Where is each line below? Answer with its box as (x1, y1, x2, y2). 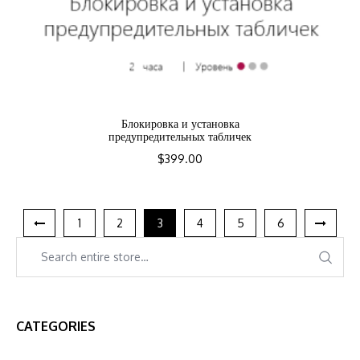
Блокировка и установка (121, 116, 239, 130)
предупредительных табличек (108, 129, 252, 143)
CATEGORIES (16, 317, 96, 334)
